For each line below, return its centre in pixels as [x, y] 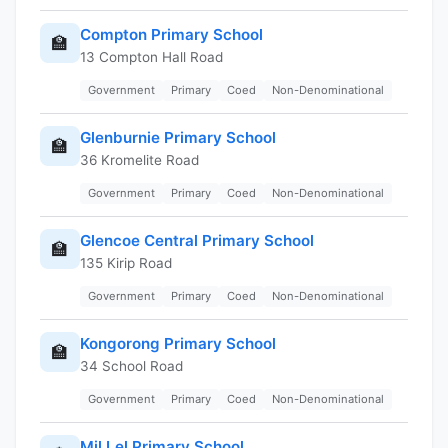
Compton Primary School [171, 34]
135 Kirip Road [126, 262]
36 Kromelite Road [139, 159]
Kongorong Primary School [178, 343]
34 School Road [131, 365]
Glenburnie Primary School [178, 137]
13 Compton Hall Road [151, 56]
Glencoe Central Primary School [197, 240]
